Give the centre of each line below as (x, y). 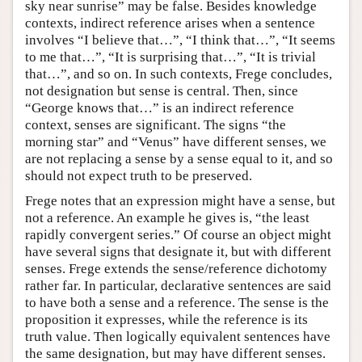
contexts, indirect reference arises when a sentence (170, 23)
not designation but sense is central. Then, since (162, 90)
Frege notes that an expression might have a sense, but (180, 200)
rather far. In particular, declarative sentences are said (178, 285)
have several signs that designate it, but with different (178, 251)
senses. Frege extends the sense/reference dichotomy (176, 268)
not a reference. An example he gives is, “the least (167, 217)
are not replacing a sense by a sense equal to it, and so (179, 158)
